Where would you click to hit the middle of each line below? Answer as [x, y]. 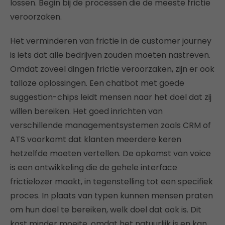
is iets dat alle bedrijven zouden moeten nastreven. [110, 55]
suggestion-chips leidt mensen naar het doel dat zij [111, 97]
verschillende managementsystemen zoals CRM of [110, 125]
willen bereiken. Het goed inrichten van [86, 111]
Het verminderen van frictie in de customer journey [111, 41]
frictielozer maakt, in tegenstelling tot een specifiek [111, 182]
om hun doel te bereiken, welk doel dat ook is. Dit [106, 210]
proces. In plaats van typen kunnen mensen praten [111, 196]
